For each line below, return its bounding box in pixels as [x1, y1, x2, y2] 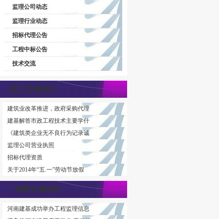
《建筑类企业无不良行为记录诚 [7, 130, 89, 136]
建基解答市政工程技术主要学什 [7, 117, 89, 124]
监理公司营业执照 [7, 142, 54, 149]
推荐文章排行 [15, 185, 62, 194]
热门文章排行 [10, 85, 57, 93]
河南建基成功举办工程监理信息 [7, 205, 89, 212]
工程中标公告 [12, 46, 47, 53]
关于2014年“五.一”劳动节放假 [7, 166, 84, 173]
